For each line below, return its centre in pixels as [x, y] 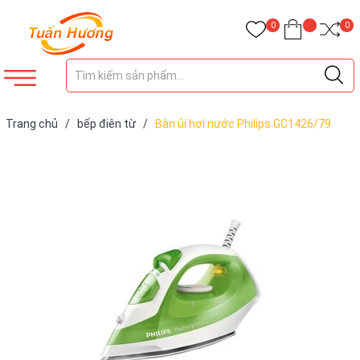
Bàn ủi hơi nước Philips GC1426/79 [243, 124]
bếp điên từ [106, 124]
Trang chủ [32, 124]
